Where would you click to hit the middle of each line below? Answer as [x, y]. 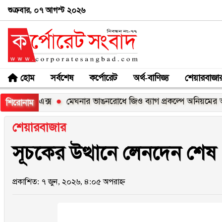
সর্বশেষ [62, 78]
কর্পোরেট [103, 78]
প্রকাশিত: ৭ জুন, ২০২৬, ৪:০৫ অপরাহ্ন [69, 181]
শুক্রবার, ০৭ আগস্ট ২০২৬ [47, 10]
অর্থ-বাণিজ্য [151, 78]
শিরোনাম [20, 103]
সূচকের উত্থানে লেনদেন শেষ [114, 153]
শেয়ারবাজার [39, 127]
